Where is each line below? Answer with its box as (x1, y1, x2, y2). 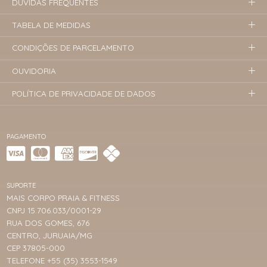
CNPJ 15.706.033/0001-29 (7, 205, 102, 215)
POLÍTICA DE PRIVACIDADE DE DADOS (12, 88, 156, 98)
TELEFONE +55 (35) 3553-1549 (7, 255, 118, 265)
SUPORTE (7, 181, 36, 190)
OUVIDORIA (12, 66, 57, 76)
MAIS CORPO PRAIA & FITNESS (7, 193, 120, 203)
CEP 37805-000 (7, 243, 66, 253)
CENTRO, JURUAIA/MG (7, 230, 93, 240)
